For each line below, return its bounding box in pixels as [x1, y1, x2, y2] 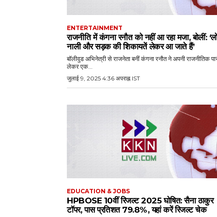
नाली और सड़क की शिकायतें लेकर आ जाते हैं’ [67, 42, 194, 52]
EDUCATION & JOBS [67, 187, 130, 195]
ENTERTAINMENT [67, 24, 123, 32]
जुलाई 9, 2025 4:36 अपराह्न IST [67, 75, 140, 82]
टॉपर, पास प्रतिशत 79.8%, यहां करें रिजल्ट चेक [67, 204, 206, 215]
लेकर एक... [67, 62, 93, 71]
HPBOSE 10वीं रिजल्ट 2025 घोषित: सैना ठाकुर [67, 195, 213, 205]
